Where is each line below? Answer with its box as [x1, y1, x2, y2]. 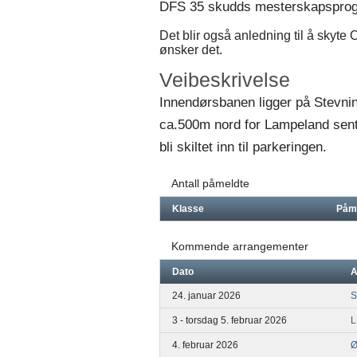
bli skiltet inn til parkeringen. [159, 139, 327, 155]
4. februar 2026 [172, 339, 238, 351]
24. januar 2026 [172, 289, 241, 301]
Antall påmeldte [171, 176, 249, 190]
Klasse [172, 202, 204, 214]
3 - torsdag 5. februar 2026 [172, 314, 287, 326]
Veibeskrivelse [159, 69, 290, 91]
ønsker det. [159, 42, 222, 57]
